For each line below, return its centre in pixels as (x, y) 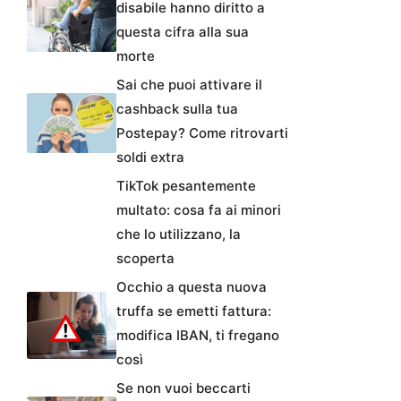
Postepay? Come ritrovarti (202, 133)
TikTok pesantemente (186, 186)
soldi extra (150, 158)
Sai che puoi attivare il (189, 85)
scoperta (145, 259)
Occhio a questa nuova (192, 287)
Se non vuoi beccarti (183, 388)
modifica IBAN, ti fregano (198, 336)
